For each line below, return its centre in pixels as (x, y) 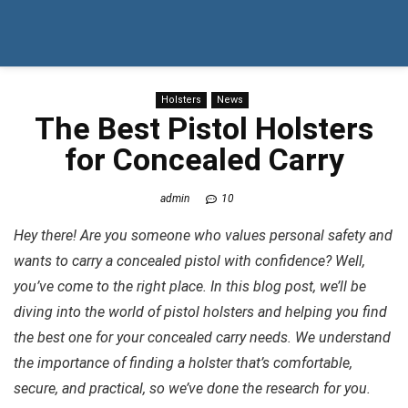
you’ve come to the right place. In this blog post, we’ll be (190, 286)
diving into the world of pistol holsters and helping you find (200, 311)
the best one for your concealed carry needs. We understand (202, 337)
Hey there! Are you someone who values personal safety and (203, 235)
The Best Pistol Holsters (204, 128)
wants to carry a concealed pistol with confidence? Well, (189, 260)
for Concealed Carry (204, 159)
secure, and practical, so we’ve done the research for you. (192, 388)
